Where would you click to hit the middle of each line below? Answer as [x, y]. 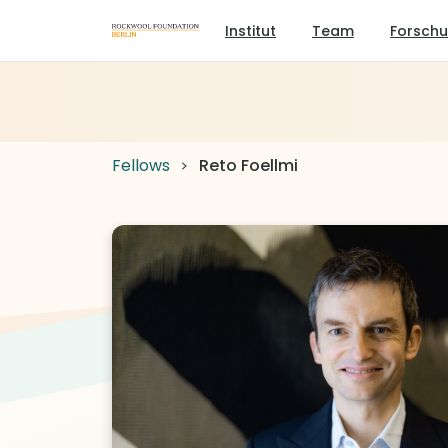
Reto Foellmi [246, 165]
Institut [250, 30]
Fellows [141, 165]
